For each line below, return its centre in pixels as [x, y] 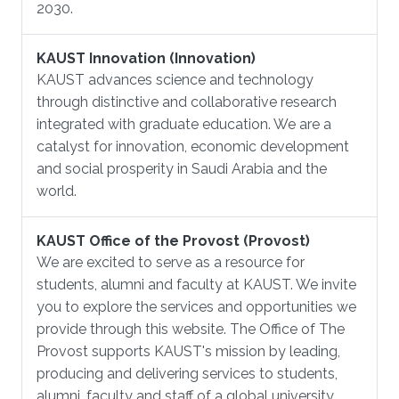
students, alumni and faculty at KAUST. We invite [196, 285]
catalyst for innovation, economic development [193, 147]
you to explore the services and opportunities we [196, 307]
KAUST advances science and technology [175, 80]
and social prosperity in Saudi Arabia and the [182, 169]
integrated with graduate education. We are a [184, 124]
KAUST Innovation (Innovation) [146, 58]
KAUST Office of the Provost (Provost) [173, 241]
